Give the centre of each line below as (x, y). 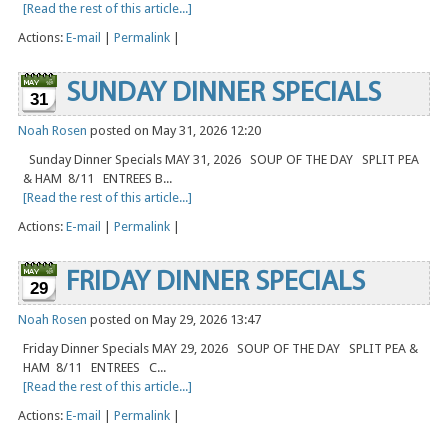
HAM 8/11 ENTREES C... (94, 368)
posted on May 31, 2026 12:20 (174, 131)
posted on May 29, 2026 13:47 (174, 320)
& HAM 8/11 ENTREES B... (97, 179)
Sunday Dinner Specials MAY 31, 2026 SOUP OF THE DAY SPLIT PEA (221, 160)
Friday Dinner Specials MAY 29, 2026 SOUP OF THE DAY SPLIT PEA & (220, 349)
